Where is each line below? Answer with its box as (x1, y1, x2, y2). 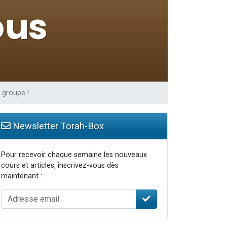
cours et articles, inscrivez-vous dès (1, 161, 119, 170)
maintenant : (1, 171, 42, 180)
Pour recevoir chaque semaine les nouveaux (1, 150, 147, 159)
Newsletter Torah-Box (10, 120, 104, 131)
